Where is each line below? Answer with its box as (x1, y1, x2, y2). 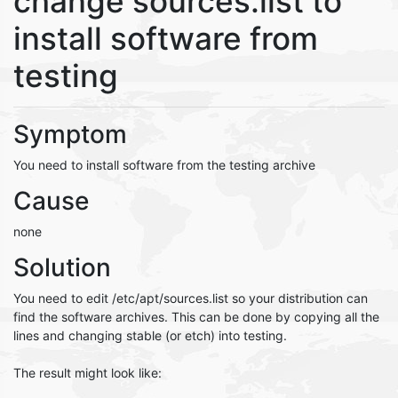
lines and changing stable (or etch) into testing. (13, 328, 287, 343)
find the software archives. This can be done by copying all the (13, 309, 379, 324)
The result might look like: (13, 365, 162, 380)
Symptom (13, 119, 127, 149)
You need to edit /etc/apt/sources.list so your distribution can (13, 291, 368, 306)
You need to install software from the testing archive (13, 157, 315, 172)
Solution (13, 252, 111, 283)
